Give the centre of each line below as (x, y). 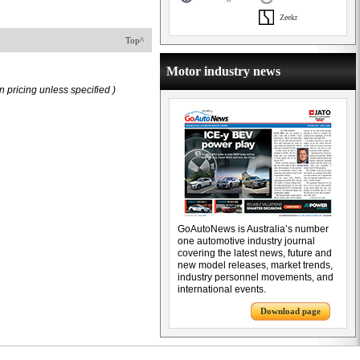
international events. (222, 289)
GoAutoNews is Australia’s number (253, 229)
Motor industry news (223, 71)
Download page (290, 311)
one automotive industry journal (246, 241)
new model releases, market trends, (255, 265)
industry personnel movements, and (256, 277)
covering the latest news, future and (255, 253)
